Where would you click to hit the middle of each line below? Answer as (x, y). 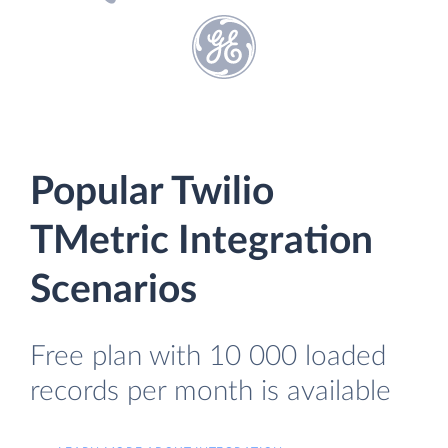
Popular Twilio (152, 192)
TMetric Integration (201, 241)
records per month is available (210, 391)
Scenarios (113, 290)
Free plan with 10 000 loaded (208, 356)
